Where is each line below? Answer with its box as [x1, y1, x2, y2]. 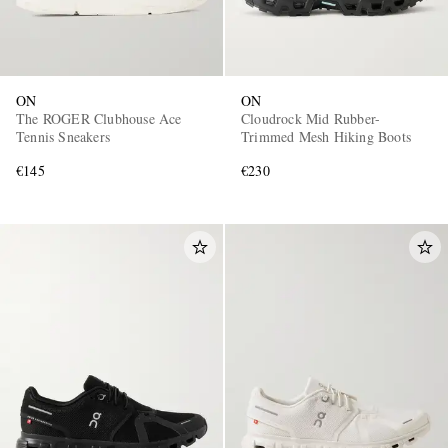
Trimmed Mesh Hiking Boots [241, 126, 411, 146]
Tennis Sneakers [16, 126, 110, 146]
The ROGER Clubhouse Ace [16, 108, 182, 128]
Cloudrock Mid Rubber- [241, 108, 381, 128]
